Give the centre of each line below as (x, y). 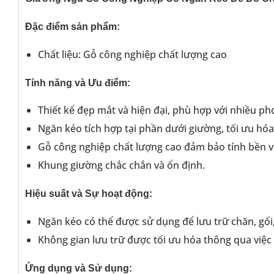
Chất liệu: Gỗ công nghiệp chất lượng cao (132, 54)
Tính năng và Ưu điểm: (78, 83)
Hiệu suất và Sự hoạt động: (89, 194)
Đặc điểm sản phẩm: (72, 27)
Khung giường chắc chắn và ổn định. (121, 165)
